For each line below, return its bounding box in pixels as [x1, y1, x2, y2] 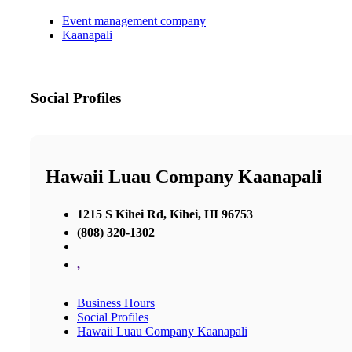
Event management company [62, 14, 206, 28]
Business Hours [77, 295, 155, 310]
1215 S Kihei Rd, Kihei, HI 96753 [77, 207, 253, 221]
